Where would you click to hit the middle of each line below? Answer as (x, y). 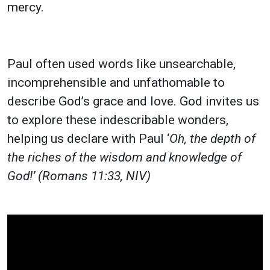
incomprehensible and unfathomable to (116, 82)
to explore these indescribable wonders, (118, 120)
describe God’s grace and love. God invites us (133, 101)
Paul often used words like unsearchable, (121, 64)
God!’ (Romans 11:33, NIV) (79, 176)
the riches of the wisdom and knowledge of (124, 157)
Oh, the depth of (212, 138)
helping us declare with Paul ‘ (88, 138)
